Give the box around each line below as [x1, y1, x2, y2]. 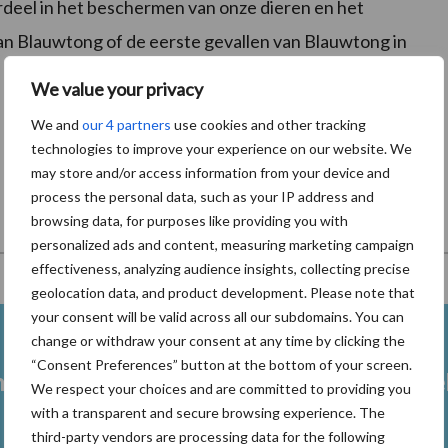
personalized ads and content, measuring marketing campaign [31, 235, 414, 253]
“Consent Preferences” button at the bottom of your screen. [31, 355, 412, 373]
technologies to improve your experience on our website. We [31, 139, 412, 157]
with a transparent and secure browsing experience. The [31, 403, 385, 421]
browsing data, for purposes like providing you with [31, 211, 348, 229]
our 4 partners [82, 115, 171, 133]
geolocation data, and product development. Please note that [31, 283, 415, 301]
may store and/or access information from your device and [31, 163, 390, 181]
